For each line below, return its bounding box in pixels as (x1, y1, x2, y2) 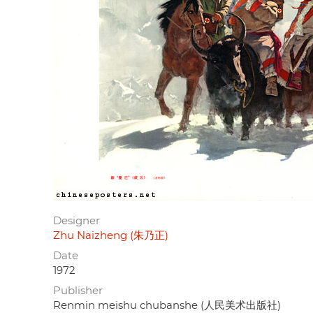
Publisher (53, 285, 103, 296)
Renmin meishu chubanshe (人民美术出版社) (53, 300, 281, 311)
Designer (53, 215, 100, 226)
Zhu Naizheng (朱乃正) (53, 230, 168, 241)
